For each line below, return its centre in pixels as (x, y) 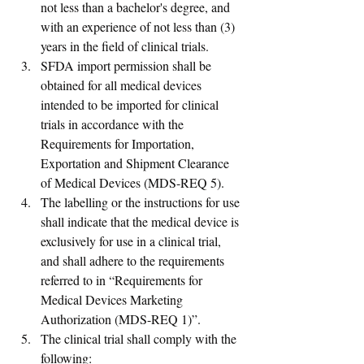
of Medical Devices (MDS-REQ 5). (134, 183)
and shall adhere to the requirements (134, 261)
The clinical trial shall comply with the (140, 339)
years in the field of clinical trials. (125, 46)
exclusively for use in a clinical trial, (132, 241)
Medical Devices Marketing (113, 300)
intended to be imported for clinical (131, 105)
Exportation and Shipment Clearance (136, 163)
